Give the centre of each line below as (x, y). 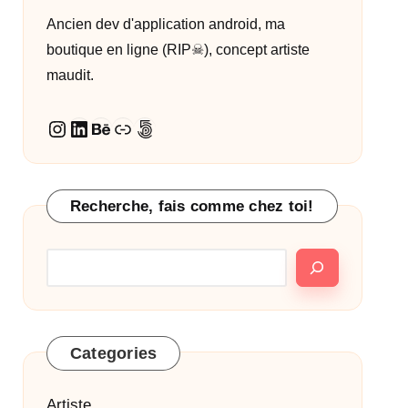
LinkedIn (107, 127)
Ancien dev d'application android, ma (165, 24)
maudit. (70, 75)
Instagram (93, 127)
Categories (113, 353)
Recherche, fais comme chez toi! (192, 206)
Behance (131, 127)
